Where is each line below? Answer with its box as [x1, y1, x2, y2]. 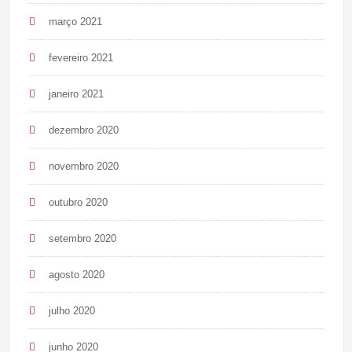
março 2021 [48, 16, 102, 28]
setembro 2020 [48, 233, 116, 245]
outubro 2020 [48, 196, 108, 209]
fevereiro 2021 [48, 52, 113, 64]
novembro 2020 [48, 160, 119, 173]
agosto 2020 [48, 269, 104, 281]
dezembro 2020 [48, 124, 119, 137]
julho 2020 [48, 305, 95, 317]
